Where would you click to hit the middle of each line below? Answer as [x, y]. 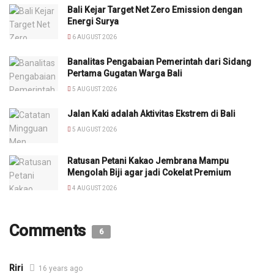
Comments [49, 231]
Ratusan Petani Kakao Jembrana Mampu [148, 161]
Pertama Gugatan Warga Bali [125, 74]
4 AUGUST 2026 [94, 188]
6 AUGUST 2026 [94, 37]
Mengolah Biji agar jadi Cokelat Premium [149, 173]
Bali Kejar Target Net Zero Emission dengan [155, 10]
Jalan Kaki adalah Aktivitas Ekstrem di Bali [151, 114]
